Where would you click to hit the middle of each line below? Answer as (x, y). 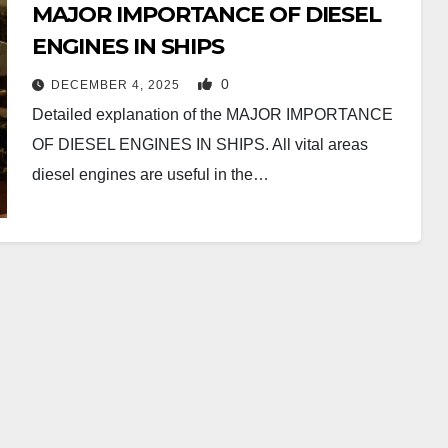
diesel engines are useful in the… (150, 174)
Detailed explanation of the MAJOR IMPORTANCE (212, 114)
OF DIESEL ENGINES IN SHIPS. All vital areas (199, 144)
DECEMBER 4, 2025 (117, 85)
